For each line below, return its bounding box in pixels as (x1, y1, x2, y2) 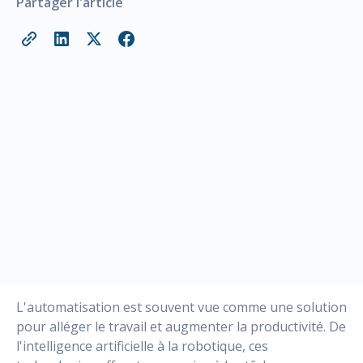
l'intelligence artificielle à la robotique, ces (16, 336, 268, 355)
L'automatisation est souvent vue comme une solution (16, 297, 347, 316)
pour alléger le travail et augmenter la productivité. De (16, 317, 346, 335)
